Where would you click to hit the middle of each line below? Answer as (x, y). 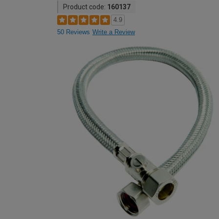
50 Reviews (74, 32)
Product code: (85, 7)
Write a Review (114, 32)
